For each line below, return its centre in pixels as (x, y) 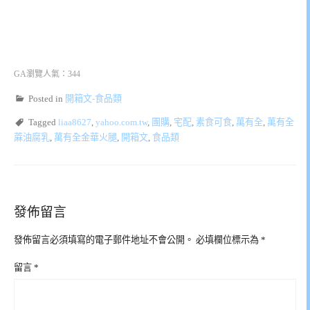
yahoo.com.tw (121, 122)
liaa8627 (75, 122)
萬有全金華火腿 (85, 137)
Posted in (47, 98)
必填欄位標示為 (228, 239)
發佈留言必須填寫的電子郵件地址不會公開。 (104, 239)
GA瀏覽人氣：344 (47, 74)
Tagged (43, 122)
